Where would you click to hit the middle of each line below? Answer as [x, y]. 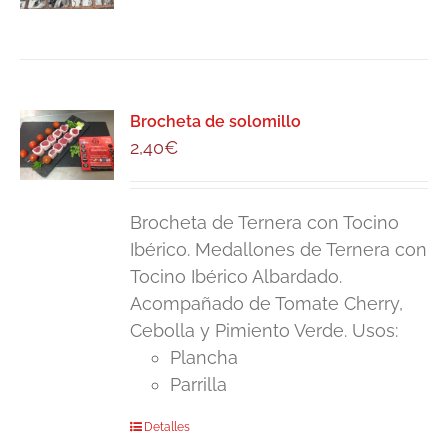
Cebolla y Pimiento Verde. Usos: [264, 331]
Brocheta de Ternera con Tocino [265, 223]
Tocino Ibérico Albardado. [236, 277]
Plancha [204, 358]
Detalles [167, 427]
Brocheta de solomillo [216, 122]
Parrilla [199, 385]
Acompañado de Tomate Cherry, [267, 304]
